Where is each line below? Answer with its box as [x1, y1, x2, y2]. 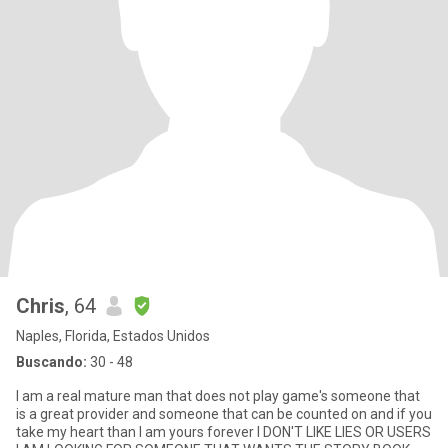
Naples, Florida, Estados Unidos [16, 328, 210, 344]
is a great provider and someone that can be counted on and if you [16, 406, 132, 422]
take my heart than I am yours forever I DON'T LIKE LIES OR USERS [16, 424, 431, 440]
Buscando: [16, 354, 87, 370]
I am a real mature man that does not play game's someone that [16, 388, 420, 404]
